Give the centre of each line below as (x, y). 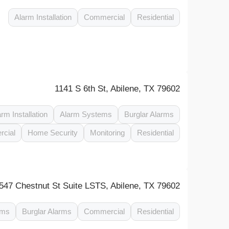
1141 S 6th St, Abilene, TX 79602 (118, 89)
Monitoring (108, 133)
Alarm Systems (86, 114)
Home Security (53, 133)
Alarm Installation (43, 17)
